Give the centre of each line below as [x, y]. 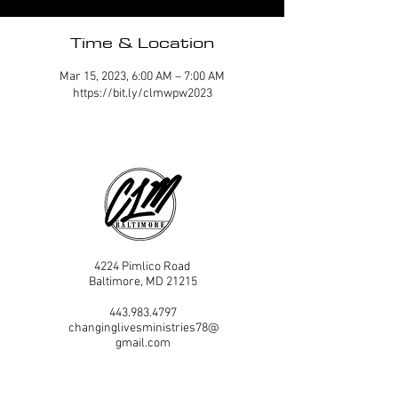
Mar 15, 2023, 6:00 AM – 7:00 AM [142, 76]
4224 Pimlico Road [143, 267]
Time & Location [142, 42]
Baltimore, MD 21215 [143, 282]
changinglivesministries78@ [143, 328]
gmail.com [143, 343]
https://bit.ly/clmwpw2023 [142, 93]
